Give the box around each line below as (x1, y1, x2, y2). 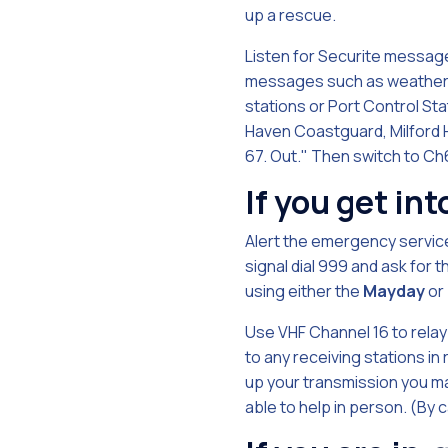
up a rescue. (245, 4, 336, 26)
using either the (245, 280, 363, 302)
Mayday (363, 280, 425, 302)
